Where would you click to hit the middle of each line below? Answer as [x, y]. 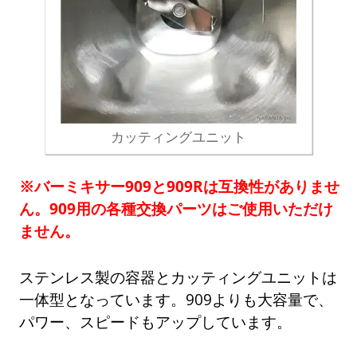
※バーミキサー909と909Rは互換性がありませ [180, 186]
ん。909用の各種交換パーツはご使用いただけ [177, 208]
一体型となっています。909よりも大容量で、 [177, 299]
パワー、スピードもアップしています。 [156, 321]
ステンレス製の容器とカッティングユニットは [178, 277]
